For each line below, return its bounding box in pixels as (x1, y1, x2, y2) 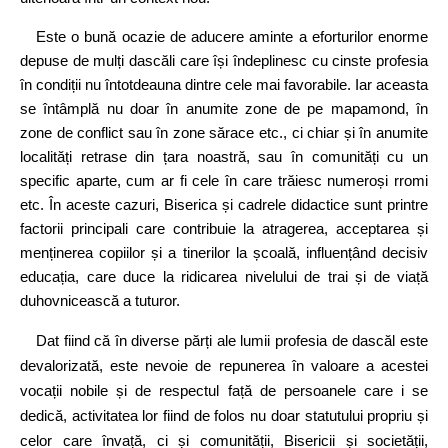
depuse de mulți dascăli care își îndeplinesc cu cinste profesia (20, 52, 428, 70)
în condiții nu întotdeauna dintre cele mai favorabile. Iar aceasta (20, 76, 428, 94)
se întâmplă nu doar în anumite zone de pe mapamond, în (20, 100, 428, 118)
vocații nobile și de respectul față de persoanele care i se (20, 382, 428, 400)
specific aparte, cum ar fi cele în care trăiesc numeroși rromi (20, 172, 428, 190)
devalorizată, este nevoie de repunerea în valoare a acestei (20, 357, 428, 375)
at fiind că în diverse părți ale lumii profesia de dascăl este (46, 332, 428, 350)
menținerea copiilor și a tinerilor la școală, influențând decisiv (20, 244, 428, 262)
